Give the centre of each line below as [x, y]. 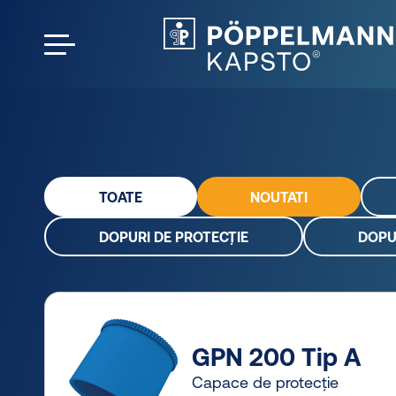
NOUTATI [279, 197]
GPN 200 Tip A [277, 357]
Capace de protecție [265, 382]
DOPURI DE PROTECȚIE [174, 236]
